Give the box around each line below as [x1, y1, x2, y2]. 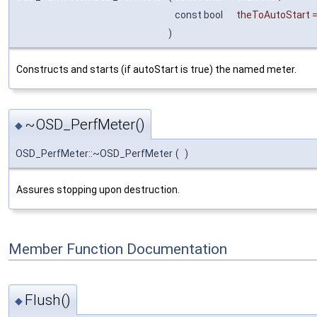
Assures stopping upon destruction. [16, 183, 180, 195]
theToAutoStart [236, 9, 310, 21]
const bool [175, 9, 225, 21]
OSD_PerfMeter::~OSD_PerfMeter [16, 147, 173, 159]
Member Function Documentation [8, 240, 227, 258]
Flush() [25, 292, 71, 309]
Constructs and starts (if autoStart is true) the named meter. [16, 64, 296, 76]
